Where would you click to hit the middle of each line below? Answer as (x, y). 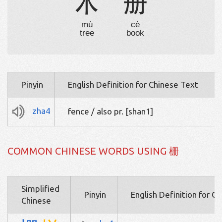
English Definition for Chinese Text (133, 85)
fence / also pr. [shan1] (111, 111)
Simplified (40, 189)
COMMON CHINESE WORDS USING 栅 (93, 151)
